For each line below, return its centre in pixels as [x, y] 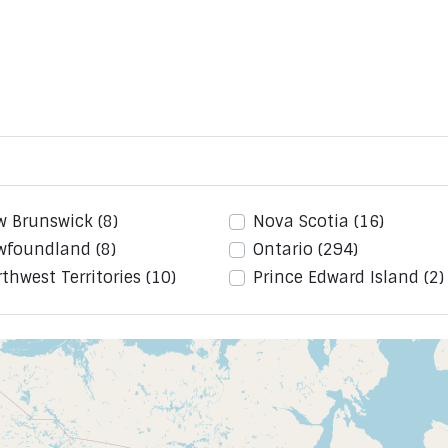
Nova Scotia [303, 222]
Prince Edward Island [338, 278]
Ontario [285, 250]
